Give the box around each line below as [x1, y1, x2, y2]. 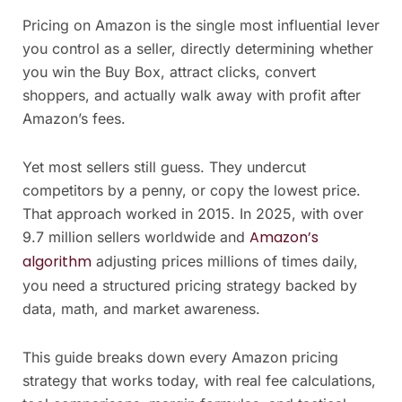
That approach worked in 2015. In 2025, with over [22, 204, 363, 223]
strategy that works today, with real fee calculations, [22, 371, 376, 389]
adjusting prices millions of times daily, [92, 251, 358, 270]
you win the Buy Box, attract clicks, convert [22, 62, 316, 81]
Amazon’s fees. [22, 109, 126, 127]
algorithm [22, 250, 92, 272]
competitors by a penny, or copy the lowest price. [22, 180, 361, 199]
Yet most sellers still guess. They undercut [22, 157, 306, 176]
